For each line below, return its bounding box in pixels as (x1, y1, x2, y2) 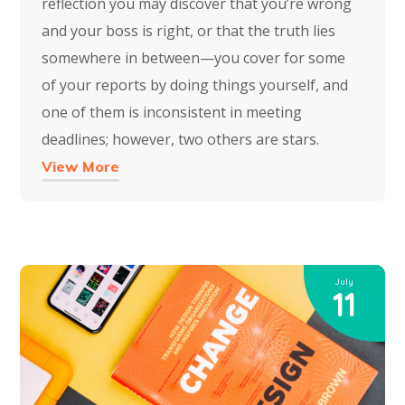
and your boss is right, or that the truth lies (42, 20, 336, 41)
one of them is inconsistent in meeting (42, 101, 303, 122)
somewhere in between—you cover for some (42, 47, 346, 68)
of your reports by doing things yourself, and (42, 74, 349, 95)
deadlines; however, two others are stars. (42, 128, 320, 149)
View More (42, 156, 120, 175)
